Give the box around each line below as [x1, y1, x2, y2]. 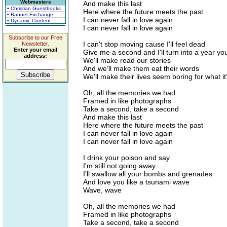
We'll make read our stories [83, 56, 171, 64]
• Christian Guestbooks [7, 6, 61, 11]
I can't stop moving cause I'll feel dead [83, 40, 205, 48]
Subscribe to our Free [9, 34, 62, 41]
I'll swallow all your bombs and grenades [83, 170, 212, 178]
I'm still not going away [83, 162, 156, 170]
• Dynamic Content [7, 18, 51, 23]
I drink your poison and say [83, 154, 170, 162]
